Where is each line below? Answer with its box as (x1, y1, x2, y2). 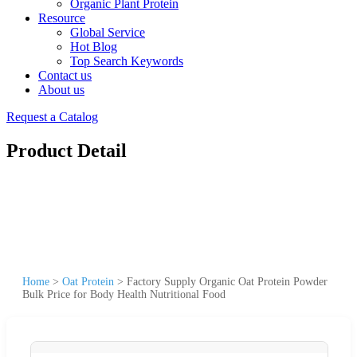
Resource (38, 11, 85, 25)
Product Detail (6, 139, 127, 161)
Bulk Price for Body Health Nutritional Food (22, 288, 226, 300)
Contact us (38, 69, 92, 82)
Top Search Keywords (70, 54, 183, 68)
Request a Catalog (6, 110, 98, 124)
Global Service (70, 25, 145, 39)
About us (38, 83, 84, 96)
